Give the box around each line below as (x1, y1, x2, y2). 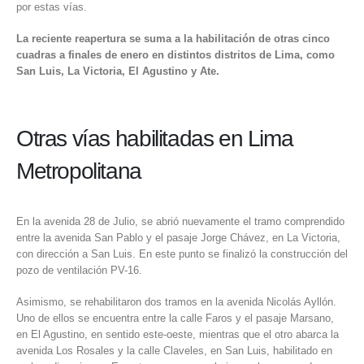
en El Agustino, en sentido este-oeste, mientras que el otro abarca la (16, 327, 339, 340)
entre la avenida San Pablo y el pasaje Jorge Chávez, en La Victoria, (16, 232, 340, 244)
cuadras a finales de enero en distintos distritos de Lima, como (16, 48, 335, 61)
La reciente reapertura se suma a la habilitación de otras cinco (16, 32, 330, 45)
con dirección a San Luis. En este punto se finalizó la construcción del (16, 248, 348, 260)
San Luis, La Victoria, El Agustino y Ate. (16, 64, 219, 77)
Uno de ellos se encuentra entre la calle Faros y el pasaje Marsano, (16, 311, 334, 324)
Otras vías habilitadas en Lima (16, 126, 293, 151)
